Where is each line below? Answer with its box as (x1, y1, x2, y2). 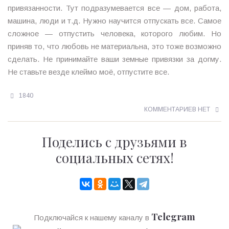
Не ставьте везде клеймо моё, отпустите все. (8, 67, 169, 76)
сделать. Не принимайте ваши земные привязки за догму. (8, 55, 221, 63)
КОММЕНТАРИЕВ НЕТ (144, 106, 210, 113)
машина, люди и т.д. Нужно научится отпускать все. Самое (8, 16, 221, 25)
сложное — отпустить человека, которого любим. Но (8, 29, 221, 38)
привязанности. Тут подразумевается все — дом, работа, (8, 4, 221, 12)
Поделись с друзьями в (42, 133, 187, 151)
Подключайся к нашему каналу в (34, 213, 151, 222)
